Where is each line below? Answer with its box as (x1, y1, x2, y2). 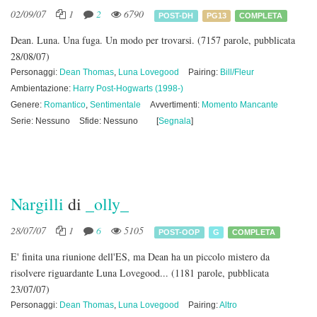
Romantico (44, 100, 86, 110)
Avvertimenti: (150, 100, 202, 110)
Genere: (11, 100, 44, 110)
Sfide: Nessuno (79, 116, 138, 126)
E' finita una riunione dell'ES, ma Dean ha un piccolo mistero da (11, 250, 270, 263)
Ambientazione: (11, 83, 73, 93)
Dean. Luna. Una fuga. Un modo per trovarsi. (11, 33, 197, 47)
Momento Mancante (202, 100, 278, 110)
